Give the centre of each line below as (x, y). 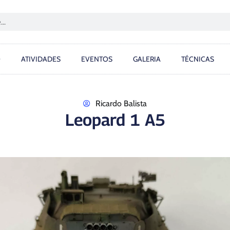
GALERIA (147, 59)
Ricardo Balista (121, 104)
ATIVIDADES (41, 59)
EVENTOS (97, 59)
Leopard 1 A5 (115, 120)
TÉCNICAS (198, 59)
